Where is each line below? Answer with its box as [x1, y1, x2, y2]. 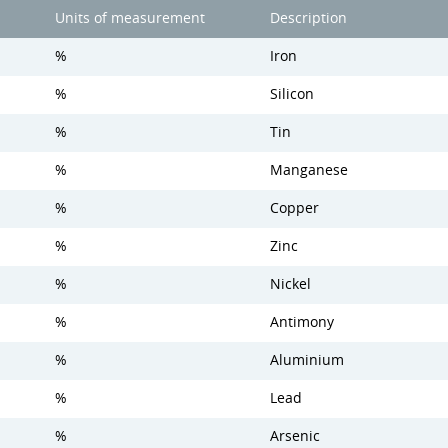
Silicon [270, 85, 314, 103]
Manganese [270, 161, 348, 179]
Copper [270, 199, 319, 217]
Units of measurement [55, 9, 205, 27]
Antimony [270, 313, 334, 331]
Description [270, 9, 347, 27]
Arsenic [270, 427, 320, 445]
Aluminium [270, 351, 344, 369]
